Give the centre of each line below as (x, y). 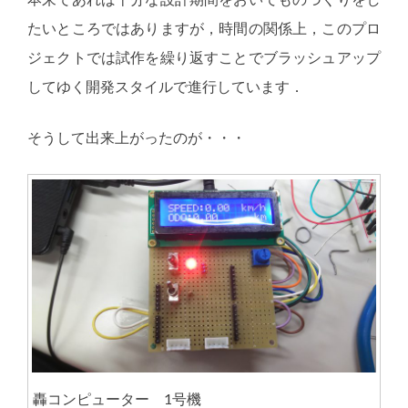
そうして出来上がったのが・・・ (137, 137)
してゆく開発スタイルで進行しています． (166, 86)
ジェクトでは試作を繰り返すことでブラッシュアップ (204, 57)
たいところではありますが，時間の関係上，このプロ (204, 28)
